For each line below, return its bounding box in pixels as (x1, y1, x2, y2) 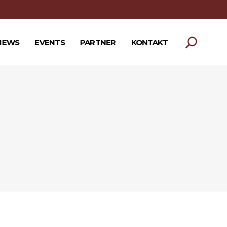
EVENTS (34, 37, 65, 47)
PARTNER (80, 37, 116, 47)
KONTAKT (131, 37, 168, 47)
